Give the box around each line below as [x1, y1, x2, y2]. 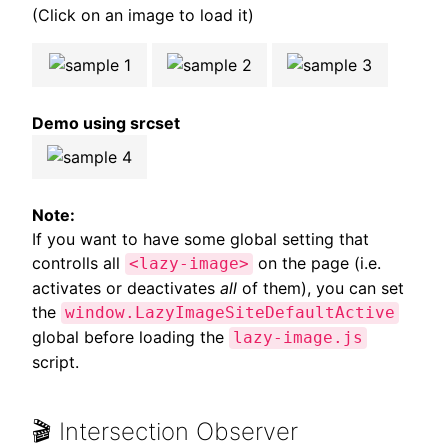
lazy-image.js [233, 328, 363, 347]
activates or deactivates [32, 277, 220, 298]
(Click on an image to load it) [32, 4, 254, 25]
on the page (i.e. [253, 252, 381, 273]
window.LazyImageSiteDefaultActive [65, 303, 395, 322]
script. [32, 351, 79, 372]
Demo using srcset [32, 112, 180, 133]
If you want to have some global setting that [32, 228, 369, 249]
